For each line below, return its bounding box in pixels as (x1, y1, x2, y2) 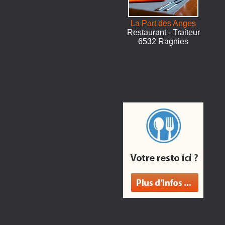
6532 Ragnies (138, 37, 189, 46)
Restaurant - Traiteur (127, 28, 200, 37)
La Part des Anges (131, 19, 196, 28)
